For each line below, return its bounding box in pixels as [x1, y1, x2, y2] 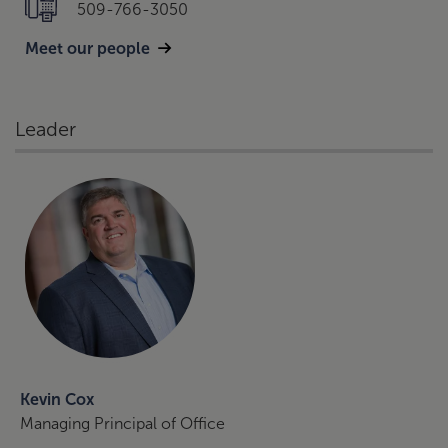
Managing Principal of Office [20, 415, 225, 432]
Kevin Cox [20, 391, 94, 408]
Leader [15, 118, 76, 140]
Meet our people [25, 40, 150, 57]
